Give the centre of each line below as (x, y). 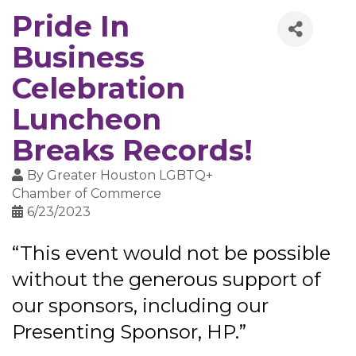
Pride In (71, 27)
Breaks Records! (132, 151)
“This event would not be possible (171, 253)
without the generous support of (166, 280)
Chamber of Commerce (87, 194)
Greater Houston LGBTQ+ (130, 176)
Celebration (99, 89)
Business (78, 58)
